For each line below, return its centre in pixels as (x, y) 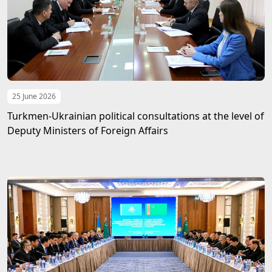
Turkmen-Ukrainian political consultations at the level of (136, 116)
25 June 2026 (34, 96)
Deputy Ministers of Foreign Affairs (88, 131)
